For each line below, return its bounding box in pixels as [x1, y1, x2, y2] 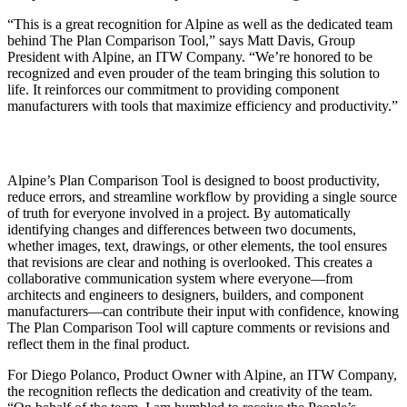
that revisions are [7, 253, 107, 270]
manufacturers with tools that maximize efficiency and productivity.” [7, 97, 398, 114]
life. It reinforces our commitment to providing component [7, 81, 339, 97]
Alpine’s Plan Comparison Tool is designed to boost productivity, [7, 172, 380, 188]
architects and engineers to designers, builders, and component [7, 286, 363, 303]
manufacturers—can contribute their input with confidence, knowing [7, 303, 399, 319]
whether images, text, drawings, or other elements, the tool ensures [7, 237, 387, 253]
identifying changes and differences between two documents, [7, 221, 356, 237]
